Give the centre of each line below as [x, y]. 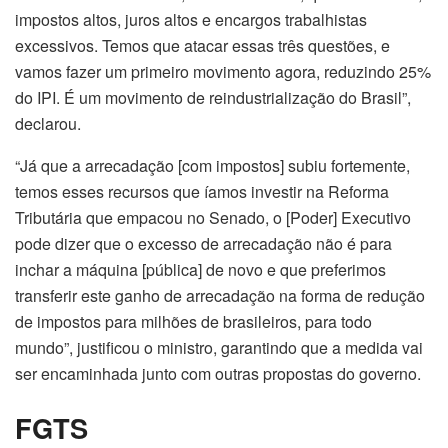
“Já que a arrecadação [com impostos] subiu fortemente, [212, 166]
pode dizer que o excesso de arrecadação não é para [203, 244]
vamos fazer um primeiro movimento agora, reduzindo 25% [223, 72]
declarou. [48, 124]
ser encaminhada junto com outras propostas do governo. [218, 374]
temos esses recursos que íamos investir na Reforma [202, 192]
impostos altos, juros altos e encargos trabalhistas [191, 20]
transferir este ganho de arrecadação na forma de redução [220, 296]
